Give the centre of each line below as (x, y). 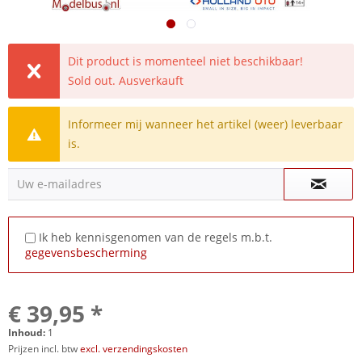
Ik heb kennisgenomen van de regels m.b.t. (156, 237)
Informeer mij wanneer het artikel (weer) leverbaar (206, 124)
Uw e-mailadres (59, 184)
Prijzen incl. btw (44, 349)
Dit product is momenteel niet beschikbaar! (186, 61)
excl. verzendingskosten (134, 349)
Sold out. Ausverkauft (126, 80)
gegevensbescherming (86, 253)
